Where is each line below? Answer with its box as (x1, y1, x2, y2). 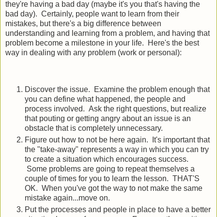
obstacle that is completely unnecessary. (25, 124, 163, 132)
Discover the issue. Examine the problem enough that (25, 85, 210, 93)
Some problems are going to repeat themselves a (25, 164, 195, 173)
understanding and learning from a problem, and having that (5, 29, 210, 37)
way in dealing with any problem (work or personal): (5, 48, 182, 57)
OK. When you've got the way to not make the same (25, 184, 202, 192)
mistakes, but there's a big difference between (5, 19, 161, 28)
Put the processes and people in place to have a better (25, 205, 211, 214)
